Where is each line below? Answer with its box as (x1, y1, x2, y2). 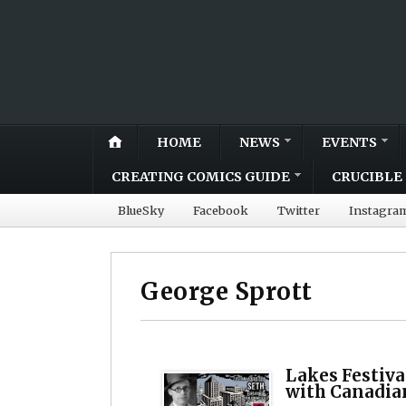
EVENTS (322, 133, 377, 150)
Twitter (277, 202, 320, 217)
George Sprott (140, 276, 313, 306)
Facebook (193, 202, 248, 217)
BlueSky (118, 202, 164, 217)
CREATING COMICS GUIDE (111, 168, 290, 185)
